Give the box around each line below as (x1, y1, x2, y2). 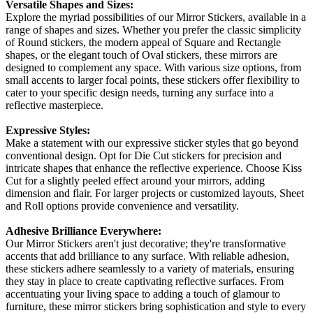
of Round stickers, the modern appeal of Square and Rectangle (6, 36, 281, 48)
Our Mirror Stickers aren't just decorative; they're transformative (6, 237, 286, 249)
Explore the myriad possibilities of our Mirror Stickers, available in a (6, 10, 306, 23)
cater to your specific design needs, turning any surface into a (6, 86, 274, 99)
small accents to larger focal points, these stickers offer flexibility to (6, 73, 300, 86)
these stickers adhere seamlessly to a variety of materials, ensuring (6, 262, 294, 275)
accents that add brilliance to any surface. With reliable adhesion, (6, 249, 289, 262)
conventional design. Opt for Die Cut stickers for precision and (6, 149, 282, 161)
